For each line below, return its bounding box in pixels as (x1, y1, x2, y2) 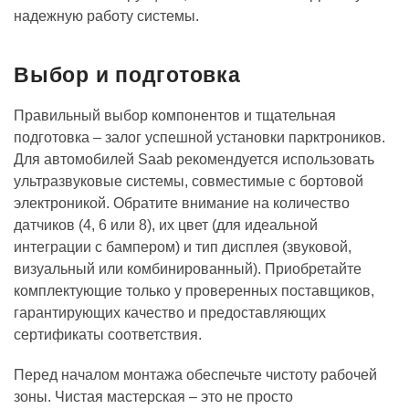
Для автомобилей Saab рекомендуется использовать (14, 152, 374, 167)
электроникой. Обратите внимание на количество (14, 195, 350, 211)
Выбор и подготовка (14, 63, 241, 87)
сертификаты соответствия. (14, 327, 202, 342)
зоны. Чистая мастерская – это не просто (14, 389, 293, 404)
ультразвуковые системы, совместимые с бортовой (14, 173, 363, 189)
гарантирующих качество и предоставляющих (14, 305, 326, 320)
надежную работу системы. (14, 8, 199, 24)
